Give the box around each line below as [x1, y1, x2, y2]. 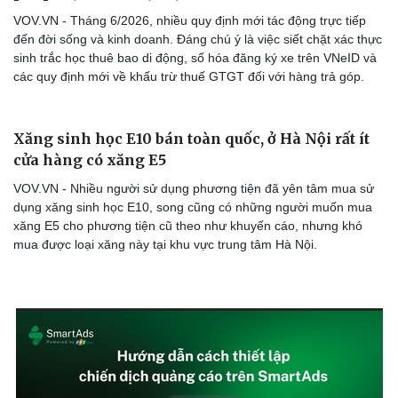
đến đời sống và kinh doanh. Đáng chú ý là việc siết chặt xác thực [13, 32, 382, 47]
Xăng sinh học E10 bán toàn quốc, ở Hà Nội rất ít [13, 320, 370, 338]
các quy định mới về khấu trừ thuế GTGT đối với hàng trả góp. [13, 69, 364, 84]
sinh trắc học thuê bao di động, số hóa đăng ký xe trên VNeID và [13, 51, 377, 66]
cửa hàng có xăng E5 [13, 341, 166, 360]
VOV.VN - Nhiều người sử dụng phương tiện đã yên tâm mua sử [13, 371, 374, 386]
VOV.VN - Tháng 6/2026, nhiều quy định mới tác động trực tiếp [13, 13, 366, 28]
